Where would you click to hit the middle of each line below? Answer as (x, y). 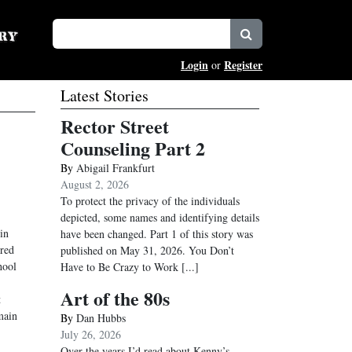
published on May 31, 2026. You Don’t (147, 250)
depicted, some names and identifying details (160, 217)
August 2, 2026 (95, 184)
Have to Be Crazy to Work (119, 267)
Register (243, 65)
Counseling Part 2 (133, 148)
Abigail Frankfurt (115, 168)
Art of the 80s (115, 298)
